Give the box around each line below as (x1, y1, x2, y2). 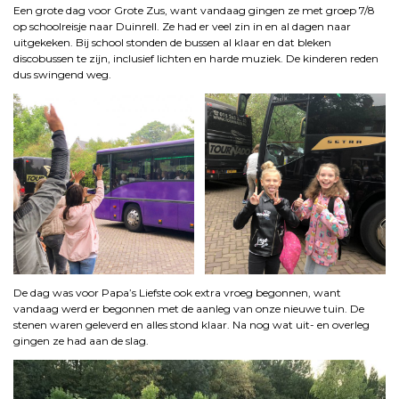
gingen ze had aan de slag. (13, 333, 149, 347)
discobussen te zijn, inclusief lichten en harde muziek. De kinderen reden (13, 51, 379, 65)
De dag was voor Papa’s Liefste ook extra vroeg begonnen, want (13, 285, 341, 299)
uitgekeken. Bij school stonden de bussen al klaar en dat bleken (13, 35, 331, 49)
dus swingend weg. (13, 67, 111, 81)
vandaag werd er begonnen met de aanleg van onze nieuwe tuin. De (13, 301, 364, 315)
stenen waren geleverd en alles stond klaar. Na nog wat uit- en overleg (13, 317, 370, 331)
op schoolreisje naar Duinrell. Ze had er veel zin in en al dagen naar (13, 19, 351, 33)
